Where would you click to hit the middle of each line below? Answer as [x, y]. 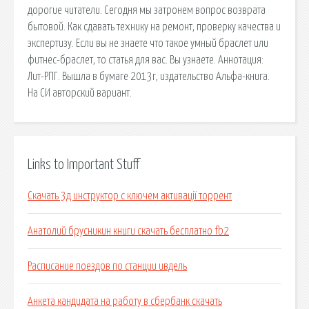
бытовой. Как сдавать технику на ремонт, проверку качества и [154, 27]
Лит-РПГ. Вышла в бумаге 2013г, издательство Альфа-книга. [149, 76]
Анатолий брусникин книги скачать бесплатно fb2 [128, 231]
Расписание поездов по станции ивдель [107, 267]
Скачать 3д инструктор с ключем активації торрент [130, 196]
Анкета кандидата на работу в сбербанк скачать [125, 302]
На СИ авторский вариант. [80, 93]
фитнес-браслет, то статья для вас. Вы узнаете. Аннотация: [146, 60]
